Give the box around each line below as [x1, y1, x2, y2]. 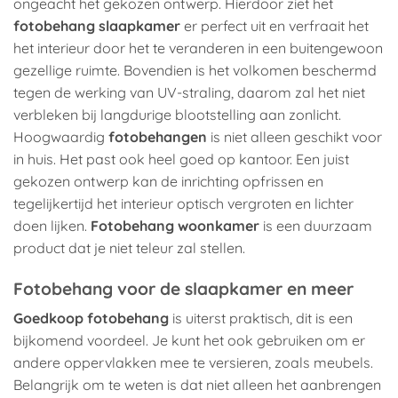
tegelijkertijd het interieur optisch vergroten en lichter [13, 194, 354, 212]
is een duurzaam [259, 216, 372, 235]
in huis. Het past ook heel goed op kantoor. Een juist [13, 149, 349, 168]
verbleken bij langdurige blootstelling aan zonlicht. [13, 105, 341, 123]
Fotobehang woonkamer [91, 216, 259, 235]
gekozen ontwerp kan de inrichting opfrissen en [13, 171, 323, 190]
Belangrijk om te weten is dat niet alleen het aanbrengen [13, 376, 381, 394]
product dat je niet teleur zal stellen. [13, 238, 245, 257]
